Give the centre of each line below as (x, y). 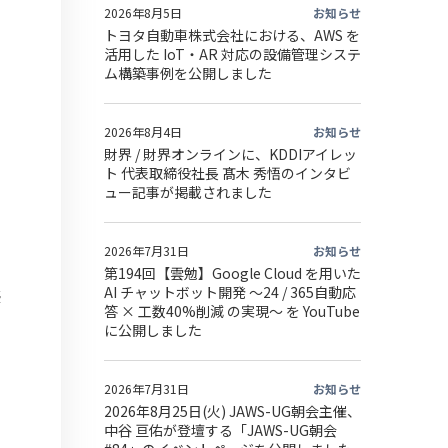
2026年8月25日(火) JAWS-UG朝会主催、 (232, 411)
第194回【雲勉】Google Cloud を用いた (232, 273)
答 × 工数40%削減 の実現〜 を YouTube (232, 311)
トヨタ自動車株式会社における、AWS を (232, 35)
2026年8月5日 (143, 12)
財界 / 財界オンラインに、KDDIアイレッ (230, 154)
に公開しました (153, 330)
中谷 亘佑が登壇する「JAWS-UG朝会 (220, 430)
